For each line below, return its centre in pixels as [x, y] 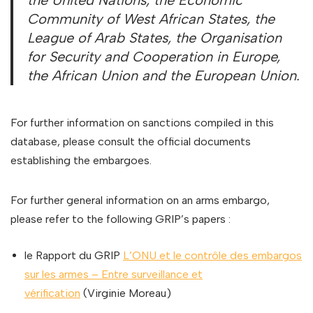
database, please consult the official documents [131, 142]
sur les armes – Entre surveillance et [114, 275]
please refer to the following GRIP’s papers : [121, 219]
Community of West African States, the [151, 19]
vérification [52, 293]
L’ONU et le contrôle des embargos [212, 256]
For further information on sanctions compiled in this [142, 123]
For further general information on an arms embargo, [140, 201]
